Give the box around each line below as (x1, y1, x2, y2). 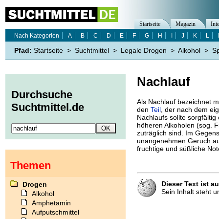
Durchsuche (11, 88, 72, 101)
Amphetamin (32, 198, 71, 207)
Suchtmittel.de (11, 101, 84, 114)
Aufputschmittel (32, 208, 79, 216)
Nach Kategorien (14, 32, 59, 39)
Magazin (175, 21, 196, 27)
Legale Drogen (121, 46, 167, 54)
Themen (10, 159, 51, 172)
